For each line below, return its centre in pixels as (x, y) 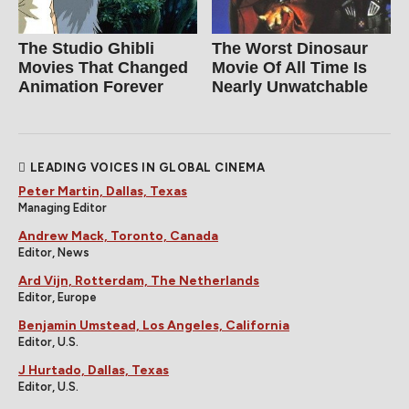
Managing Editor (63, 207)
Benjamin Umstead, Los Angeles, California (154, 325)
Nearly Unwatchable (290, 86)
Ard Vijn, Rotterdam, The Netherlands (139, 280)
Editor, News (54, 252)
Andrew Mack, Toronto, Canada (118, 236)
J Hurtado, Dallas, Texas (94, 370)
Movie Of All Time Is (290, 67)
